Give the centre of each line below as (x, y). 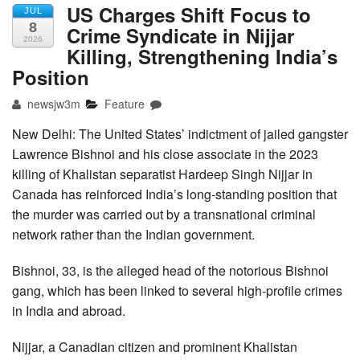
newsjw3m (53, 104)
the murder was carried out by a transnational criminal (164, 215)
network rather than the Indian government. (133, 235)
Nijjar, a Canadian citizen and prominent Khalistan (155, 347)
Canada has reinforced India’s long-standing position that (174, 194)
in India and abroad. (69, 311)
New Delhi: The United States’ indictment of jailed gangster (180, 134)
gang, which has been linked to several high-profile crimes (177, 291)
